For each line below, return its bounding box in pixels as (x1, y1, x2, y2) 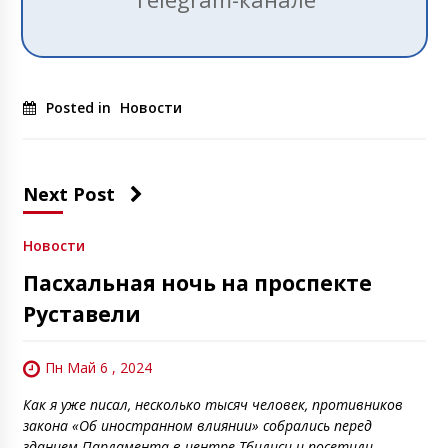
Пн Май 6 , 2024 (44, 358, 152, 378)
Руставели (22, 300, 141, 329)
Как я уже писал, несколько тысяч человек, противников (22, 395, 403, 415)
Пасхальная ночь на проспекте (22, 269, 372, 298)
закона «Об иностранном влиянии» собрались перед (22, 416, 372, 436)
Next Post (22, 182, 115, 207)
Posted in (45, 98, 115, 118)
